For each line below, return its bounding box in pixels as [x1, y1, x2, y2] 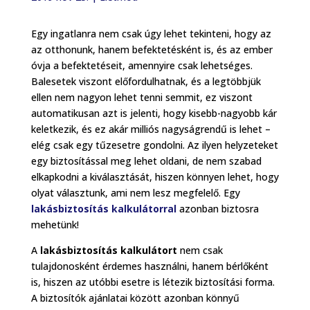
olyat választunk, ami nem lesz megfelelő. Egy [30, 185, 240, 199]
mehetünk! [30, 217, 79, 231]
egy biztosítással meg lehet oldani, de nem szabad [30, 154, 262, 167]
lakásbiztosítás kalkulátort [39, 243, 177, 257]
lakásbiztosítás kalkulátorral [30, 201, 176, 215]
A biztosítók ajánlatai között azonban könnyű [30, 291, 239, 304]
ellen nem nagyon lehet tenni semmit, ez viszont [30, 90, 253, 104]
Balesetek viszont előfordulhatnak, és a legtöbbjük [30, 74, 261, 88]
